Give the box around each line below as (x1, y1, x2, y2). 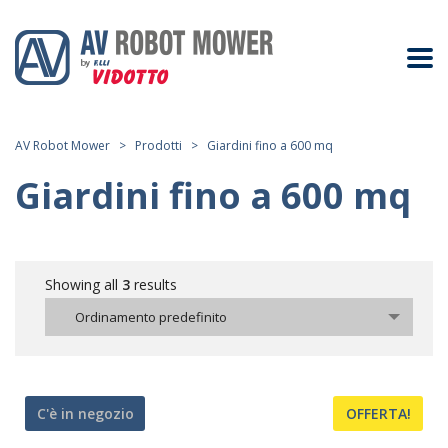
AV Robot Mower (15, 137, 110, 154)
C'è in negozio (36, 404, 134, 423)
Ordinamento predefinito (75, 308, 227, 326)
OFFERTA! (345, 404, 411, 423)
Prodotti (135, 137, 182, 154)
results (130, 275, 177, 294)
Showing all (45, 275, 122, 294)
